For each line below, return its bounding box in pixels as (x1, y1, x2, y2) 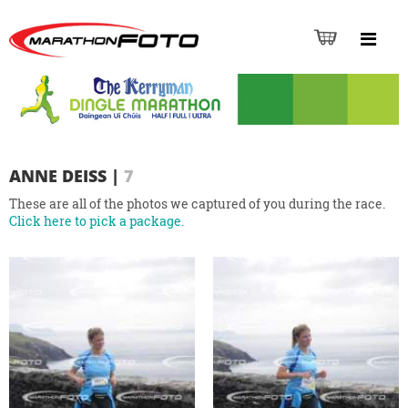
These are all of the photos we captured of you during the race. (9, 195, 385, 213)
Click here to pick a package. (9, 212, 184, 230)
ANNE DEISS (9, 165, 107, 188)
